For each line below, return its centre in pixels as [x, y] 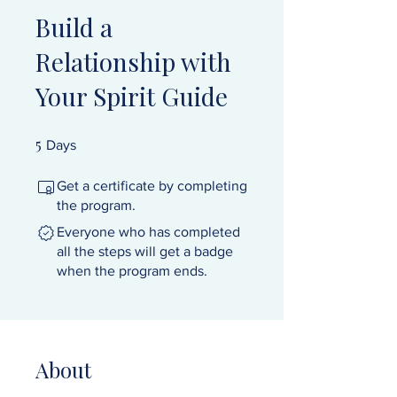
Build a [74, 27]
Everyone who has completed [148, 232]
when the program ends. [132, 271]
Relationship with [133, 62]
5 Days [90, 140]
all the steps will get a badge [145, 252]
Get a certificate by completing [152, 186]
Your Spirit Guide [132, 97]
